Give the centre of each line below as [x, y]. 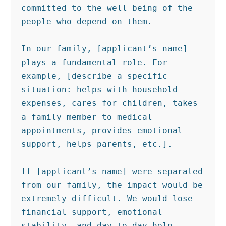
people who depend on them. [87, 21]
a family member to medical [87, 117]
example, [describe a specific [95, 76]
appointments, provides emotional [102, 130]
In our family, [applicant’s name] [105, 48]
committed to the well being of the [107, 8]
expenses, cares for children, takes [110, 103]
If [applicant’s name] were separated [112, 171]
